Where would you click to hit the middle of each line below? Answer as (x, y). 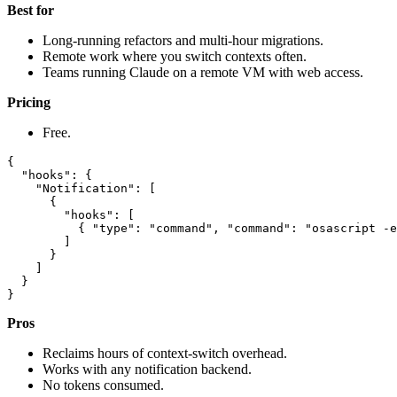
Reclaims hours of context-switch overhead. (165, 353)
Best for (31, 10)
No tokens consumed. (103, 385)
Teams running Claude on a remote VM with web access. (203, 72)
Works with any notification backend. (147, 369)
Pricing (29, 102)
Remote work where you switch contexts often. (175, 56)
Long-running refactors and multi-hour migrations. (183, 40)
